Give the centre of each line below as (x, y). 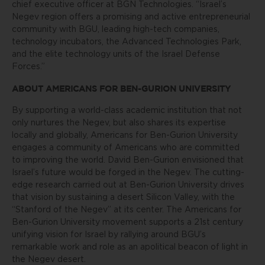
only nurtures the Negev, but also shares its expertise (119, 123)
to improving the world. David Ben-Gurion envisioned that (128, 160)
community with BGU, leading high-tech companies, (116, 30)
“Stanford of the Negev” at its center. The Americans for (127, 210)
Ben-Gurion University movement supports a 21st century (127, 222)
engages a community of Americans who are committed (126, 148)
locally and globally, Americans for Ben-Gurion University (125, 135)
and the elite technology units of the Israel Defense (116, 54)
